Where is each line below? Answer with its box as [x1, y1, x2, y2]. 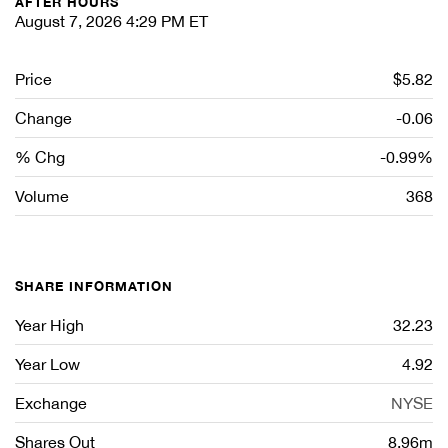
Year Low [15, 355, 80, 373]
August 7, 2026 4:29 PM [15, 12, 185, 30]
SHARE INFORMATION [15, 278, 173, 294]
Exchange [15, 394, 87, 412]
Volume [15, 187, 69, 205]
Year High [15, 316, 84, 334]
